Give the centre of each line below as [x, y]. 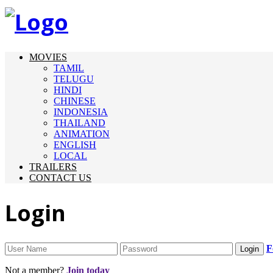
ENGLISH [75, 145]
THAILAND [80, 123]
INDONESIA [81, 112]
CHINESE [75, 101]
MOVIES [48, 57]
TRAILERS [53, 167]
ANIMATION [82, 134]
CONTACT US [60, 178]
